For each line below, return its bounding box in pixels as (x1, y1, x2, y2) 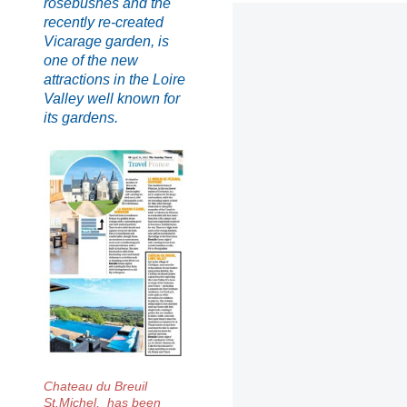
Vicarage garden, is (44, 33, 169, 49)
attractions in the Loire (44, 71, 185, 87)
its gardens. (44, 109, 118, 125)
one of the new (44, 52, 138, 68)
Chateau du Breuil (44, 378, 147, 393)
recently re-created (44, 14, 164, 30)
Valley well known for (44, 90, 180, 106)
